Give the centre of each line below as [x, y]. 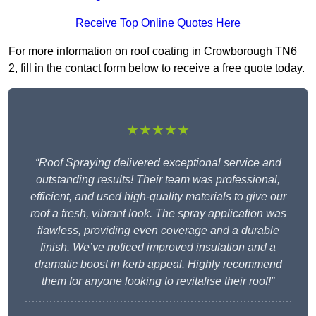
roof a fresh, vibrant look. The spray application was [158, 214]
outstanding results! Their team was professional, [158, 180]
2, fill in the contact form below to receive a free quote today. [157, 68]
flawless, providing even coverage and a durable [158, 231]
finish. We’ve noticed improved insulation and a [158, 248]
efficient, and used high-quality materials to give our [158, 197]
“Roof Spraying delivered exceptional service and [158, 163]
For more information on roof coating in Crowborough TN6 [153, 51]
